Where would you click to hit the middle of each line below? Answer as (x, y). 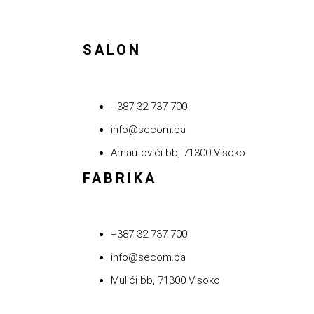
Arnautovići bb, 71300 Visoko (178, 152)
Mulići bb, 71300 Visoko (165, 281)
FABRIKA (120, 178)
